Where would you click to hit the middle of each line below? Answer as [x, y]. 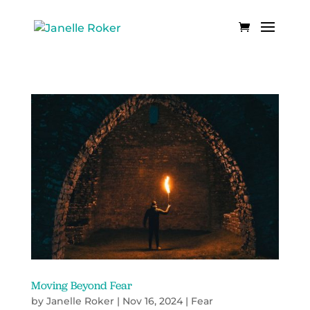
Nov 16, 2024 [152, 301]
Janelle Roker [80, 301]
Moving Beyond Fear [81, 285]
